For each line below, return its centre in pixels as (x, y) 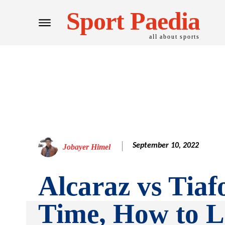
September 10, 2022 (166, 146)
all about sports (175, 36)
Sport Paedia (133, 21)
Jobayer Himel (87, 147)
